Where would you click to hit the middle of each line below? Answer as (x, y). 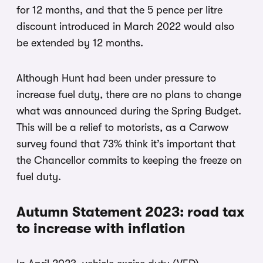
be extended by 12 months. (80, 43)
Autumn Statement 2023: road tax (130, 212)
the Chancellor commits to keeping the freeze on (129, 160)
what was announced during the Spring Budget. (129, 111)
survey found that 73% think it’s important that (126, 144)
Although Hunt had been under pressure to (116, 78)
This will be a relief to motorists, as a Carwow (122, 127)
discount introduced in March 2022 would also (125, 26)
